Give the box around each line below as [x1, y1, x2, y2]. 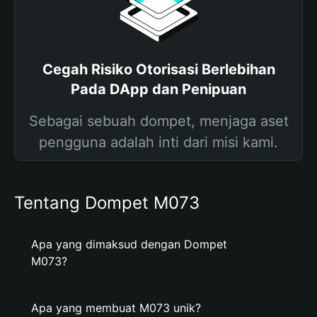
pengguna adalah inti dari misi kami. [39, 134, 278, 151]
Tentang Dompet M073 [14, 192, 200, 213]
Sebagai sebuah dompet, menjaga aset [28, 113, 289, 129]
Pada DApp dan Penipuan [71, 81, 246, 98]
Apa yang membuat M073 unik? [31, 301, 201, 315]
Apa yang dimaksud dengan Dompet [31, 237, 227, 251]
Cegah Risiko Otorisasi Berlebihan [42, 61, 275, 78]
